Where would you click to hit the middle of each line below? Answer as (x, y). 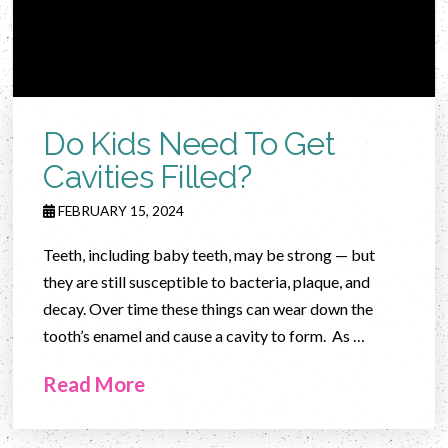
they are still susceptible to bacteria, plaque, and (207, 281)
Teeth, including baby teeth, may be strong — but (209, 254)
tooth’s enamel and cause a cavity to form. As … (204, 335)
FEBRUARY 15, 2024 (120, 210)
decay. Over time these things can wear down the (208, 308)
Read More (94, 383)
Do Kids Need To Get (189, 143)
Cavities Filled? (147, 176)
